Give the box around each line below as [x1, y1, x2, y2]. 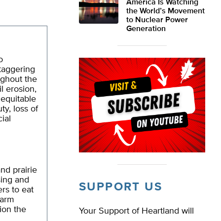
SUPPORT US [79, 181, 162, 193]
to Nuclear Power [126, 16, 188, 24]
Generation [126, 25, 166, 33]
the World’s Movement [126, 7, 205, 15]
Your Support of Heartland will [79, 207, 194, 216]
